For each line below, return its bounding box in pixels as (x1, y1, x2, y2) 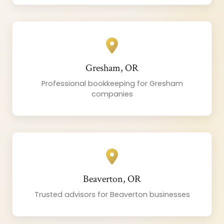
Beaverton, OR (83, 172, 141, 186)
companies (91, 89, 133, 99)
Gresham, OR (85, 61, 138, 75)
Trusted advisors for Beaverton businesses (34, 189, 190, 200)
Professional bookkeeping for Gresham (41, 78, 183, 89)
